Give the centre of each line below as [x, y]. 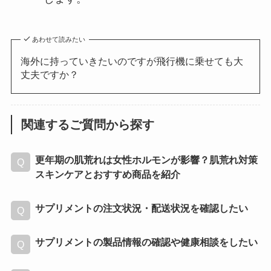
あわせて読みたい [59, 40]
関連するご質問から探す [88, 124]
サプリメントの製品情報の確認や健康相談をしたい [146, 242]
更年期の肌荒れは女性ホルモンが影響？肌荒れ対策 [146, 159]
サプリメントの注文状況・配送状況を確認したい [141, 208]
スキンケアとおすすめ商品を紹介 [107, 174]
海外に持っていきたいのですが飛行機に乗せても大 [132, 61]
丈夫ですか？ [49, 75]
